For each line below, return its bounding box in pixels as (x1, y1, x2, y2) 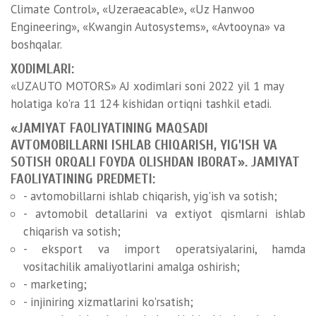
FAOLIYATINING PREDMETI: (11, 171, 155, 187)
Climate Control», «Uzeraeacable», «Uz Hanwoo (11, 1, 255, 17)
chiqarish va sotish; (23, 224, 121, 239)
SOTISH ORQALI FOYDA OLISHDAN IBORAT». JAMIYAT (11, 154, 300, 170)
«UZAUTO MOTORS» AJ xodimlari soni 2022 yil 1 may (11, 78, 284, 94)
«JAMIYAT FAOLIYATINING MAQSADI (11, 120, 208, 136)
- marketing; (23, 276, 87, 292)
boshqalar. (11, 37, 62, 52)
